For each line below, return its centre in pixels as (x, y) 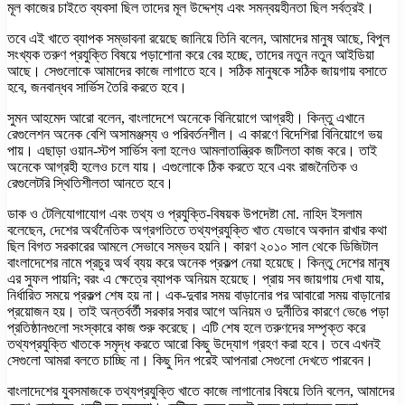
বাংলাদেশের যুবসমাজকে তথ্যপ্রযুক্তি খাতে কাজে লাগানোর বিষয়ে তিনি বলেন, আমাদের (201, 391)
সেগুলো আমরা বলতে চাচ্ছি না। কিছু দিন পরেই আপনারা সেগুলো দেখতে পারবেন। (190, 360)
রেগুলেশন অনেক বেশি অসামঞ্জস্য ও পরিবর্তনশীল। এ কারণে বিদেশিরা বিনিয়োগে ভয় (195, 134)
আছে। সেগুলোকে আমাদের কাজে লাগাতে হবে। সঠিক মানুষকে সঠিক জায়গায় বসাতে (197, 71)
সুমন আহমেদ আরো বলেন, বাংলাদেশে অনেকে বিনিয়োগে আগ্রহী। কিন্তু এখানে (186, 118)
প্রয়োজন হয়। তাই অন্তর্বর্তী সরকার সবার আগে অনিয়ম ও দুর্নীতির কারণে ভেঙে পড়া (198, 311)
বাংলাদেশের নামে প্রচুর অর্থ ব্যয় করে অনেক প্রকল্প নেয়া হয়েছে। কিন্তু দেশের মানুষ (198, 262)
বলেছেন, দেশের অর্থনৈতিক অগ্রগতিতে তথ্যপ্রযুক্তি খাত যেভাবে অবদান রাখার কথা (197, 230)
